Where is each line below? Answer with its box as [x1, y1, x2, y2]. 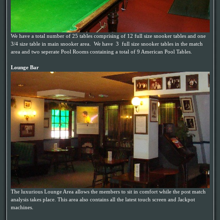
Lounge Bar [11, 65, 39, 70]
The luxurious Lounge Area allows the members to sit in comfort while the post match [11, 189, 206, 194]
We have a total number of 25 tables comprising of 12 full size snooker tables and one [11, 33, 206, 39]
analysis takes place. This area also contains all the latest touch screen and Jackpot [11, 197, 195, 202]
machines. [11, 205, 33, 210]
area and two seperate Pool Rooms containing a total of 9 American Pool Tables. [11, 49, 192, 55]
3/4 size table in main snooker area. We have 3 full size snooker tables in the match [11, 41, 203, 47]
